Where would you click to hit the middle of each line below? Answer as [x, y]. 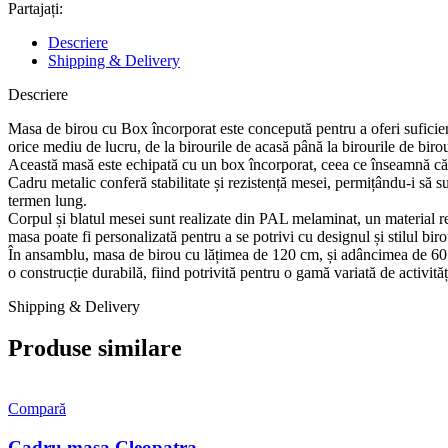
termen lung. [47, 200]
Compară [37, 409]
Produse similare [95, 348]
